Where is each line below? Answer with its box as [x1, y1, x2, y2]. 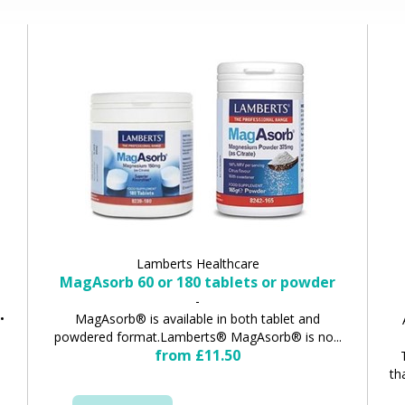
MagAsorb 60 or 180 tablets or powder [60, 271, 336, 292]
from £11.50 [155, 344, 241, 365]
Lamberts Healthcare [136, 254, 259, 272]
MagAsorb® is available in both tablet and [75, 309, 321, 327]
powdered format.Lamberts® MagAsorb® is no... [53, 327, 342, 345]
